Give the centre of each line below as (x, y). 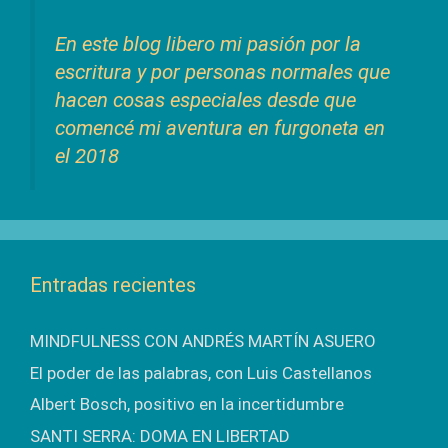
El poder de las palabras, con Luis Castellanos (201, 372)
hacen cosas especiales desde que (205, 100)
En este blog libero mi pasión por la (208, 44)
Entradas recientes (113, 285)
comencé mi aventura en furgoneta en (220, 128)
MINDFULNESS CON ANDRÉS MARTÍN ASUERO (203, 341)
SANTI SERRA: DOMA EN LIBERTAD (160, 435)
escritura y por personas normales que (222, 72)
